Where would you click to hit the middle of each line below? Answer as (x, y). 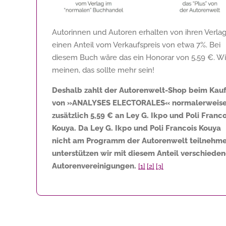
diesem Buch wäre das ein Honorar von (122, 57)
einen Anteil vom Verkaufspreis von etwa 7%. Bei (136, 45)
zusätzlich (71, 115)
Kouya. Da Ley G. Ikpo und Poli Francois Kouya (136, 128)
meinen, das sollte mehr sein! (103, 70)
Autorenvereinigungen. (94, 166)
